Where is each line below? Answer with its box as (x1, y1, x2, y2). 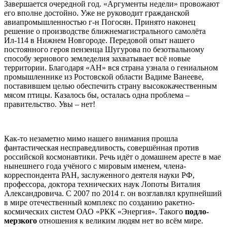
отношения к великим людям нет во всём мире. (37, 216, 203, 225)
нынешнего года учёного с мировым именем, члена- (4, 162, 186, 171)
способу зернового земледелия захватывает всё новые (4, 54, 191, 63)
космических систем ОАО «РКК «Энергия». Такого (4, 207, 185, 216)
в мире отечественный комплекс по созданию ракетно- (4, 198, 195, 207)
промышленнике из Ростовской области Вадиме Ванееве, (4, 72, 204, 82)
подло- (185, 207, 209, 216)
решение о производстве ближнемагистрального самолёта (4, 27, 206, 36)
